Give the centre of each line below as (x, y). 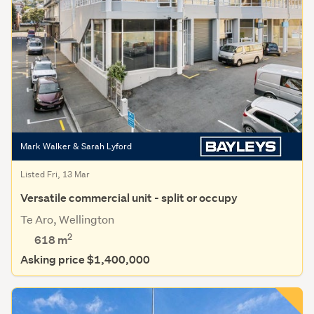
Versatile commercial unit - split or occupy (129, 198)
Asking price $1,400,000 (85, 260)
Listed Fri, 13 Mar (55, 175)
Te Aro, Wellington (67, 219)
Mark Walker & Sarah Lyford (76, 146)
